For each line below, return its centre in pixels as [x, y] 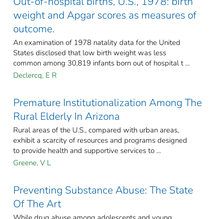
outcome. [34, 29]
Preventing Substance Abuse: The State [103, 190]
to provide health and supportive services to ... [87, 151]
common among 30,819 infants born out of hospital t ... [101, 63]
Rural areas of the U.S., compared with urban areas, [96, 130]
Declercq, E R [35, 76]
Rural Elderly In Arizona [66, 117]
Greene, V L [32, 163]
